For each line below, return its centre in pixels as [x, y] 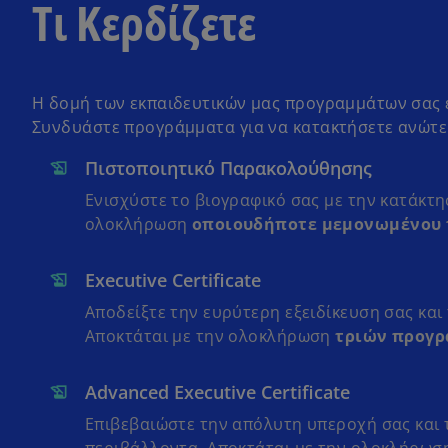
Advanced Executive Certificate [217, 391]
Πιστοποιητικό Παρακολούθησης [228, 167]
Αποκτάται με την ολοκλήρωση [210, 335]
